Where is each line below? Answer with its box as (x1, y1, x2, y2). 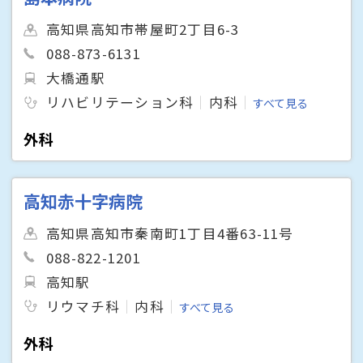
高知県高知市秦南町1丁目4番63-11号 (46, 223, 294, 243)
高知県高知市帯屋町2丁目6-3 (46, 19, 240, 40)
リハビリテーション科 (46, 92, 194, 113)
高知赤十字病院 (23, 188, 143, 213)
